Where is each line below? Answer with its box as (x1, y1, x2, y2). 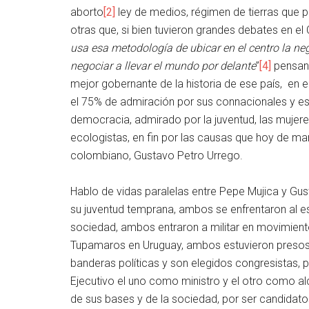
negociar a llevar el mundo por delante (70, 59, 256, 72)
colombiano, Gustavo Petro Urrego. (70, 149, 243, 162)
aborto (70, 6, 103, 19)
